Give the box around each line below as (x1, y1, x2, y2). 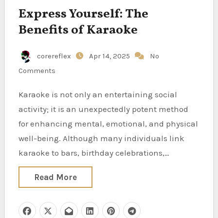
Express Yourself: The (18, 5, 148, 23)
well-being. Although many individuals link (18, 133, 184, 143)
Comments (18, 66, 55, 75)
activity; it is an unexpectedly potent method (18, 104, 188, 114)
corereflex (35, 52, 73, 60)
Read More (34, 172, 77, 182)
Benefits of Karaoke (18, 21, 138, 39)
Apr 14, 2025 (89, 52, 132, 60)
